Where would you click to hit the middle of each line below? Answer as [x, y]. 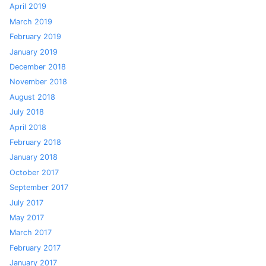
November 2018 [38, 82]
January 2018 [34, 157]
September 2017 [39, 188]
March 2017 [31, 233]
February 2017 [35, 248]
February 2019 [35, 37]
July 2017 [26, 202]
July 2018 [27, 112]
